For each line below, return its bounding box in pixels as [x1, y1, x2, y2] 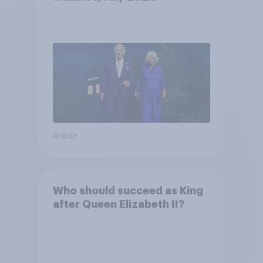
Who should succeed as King [52, 185, 203, 196]
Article [52, 132, 77, 141]
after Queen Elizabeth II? [52, 198, 185, 210]
